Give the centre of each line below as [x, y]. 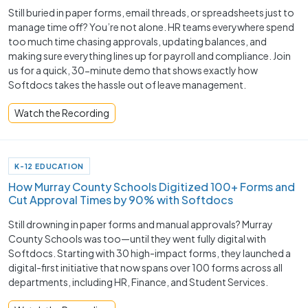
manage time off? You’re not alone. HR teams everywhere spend [151, 27]
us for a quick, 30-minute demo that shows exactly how [133, 70]
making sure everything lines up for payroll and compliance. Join [150, 56]
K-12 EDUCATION [49, 166]
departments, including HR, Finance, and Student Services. [138, 282]
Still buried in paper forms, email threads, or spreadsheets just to [151, 12]
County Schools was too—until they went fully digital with [137, 238]
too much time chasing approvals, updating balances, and [137, 41]
